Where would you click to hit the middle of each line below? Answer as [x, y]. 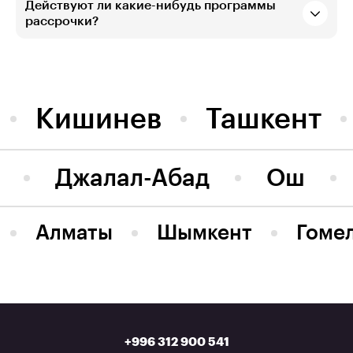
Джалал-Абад [133, 178]
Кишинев [98, 119]
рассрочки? [62, 21]
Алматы [74, 233]
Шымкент [204, 233]
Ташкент [263, 119]
